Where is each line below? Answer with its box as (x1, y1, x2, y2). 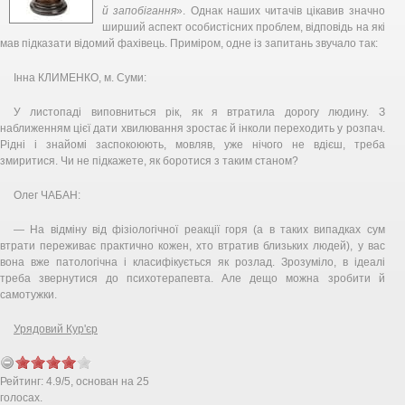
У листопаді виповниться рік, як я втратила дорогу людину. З (14, 105, 385, 118)
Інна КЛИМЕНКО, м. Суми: (14, 71, 146, 84)
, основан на (71, 374, 137, 388)
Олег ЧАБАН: (14, 188, 80, 202)
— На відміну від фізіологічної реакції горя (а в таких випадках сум (14, 222, 385, 236)
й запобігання (102, 4, 177, 17)
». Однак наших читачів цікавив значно (176, 4, 385, 17)
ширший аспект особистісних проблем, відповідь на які (102, 20, 385, 33)
